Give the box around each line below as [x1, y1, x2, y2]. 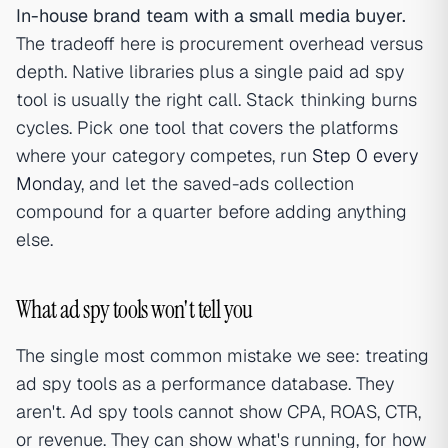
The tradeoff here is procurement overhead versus [16, 32, 423, 56]
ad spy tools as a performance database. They [16, 372, 394, 396]
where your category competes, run [16, 144, 312, 168]
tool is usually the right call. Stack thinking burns [16, 88, 417, 112]
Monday [16, 172, 81, 196]
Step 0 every [312, 144, 418, 168]
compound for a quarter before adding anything [16, 200, 407, 224]
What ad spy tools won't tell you [16, 294, 253, 326]
